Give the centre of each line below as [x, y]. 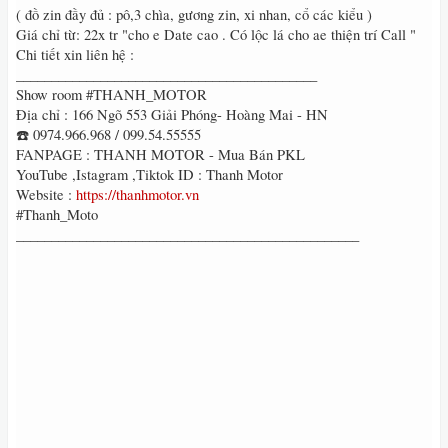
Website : [46, 194]
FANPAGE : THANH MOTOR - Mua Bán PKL [160, 154]
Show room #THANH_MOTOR [111, 94]
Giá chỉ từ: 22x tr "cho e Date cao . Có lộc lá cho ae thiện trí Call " [216, 34]
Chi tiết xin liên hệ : [75, 54]
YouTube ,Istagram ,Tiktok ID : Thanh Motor [149, 174]
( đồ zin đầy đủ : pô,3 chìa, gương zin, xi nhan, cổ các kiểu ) [194, 14]
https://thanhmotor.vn [137, 194]
